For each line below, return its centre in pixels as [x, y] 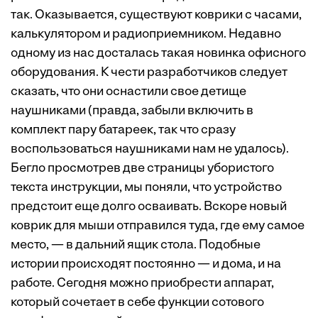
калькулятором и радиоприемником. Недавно [146, 34]
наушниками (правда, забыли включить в [132, 111]
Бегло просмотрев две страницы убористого [142, 169]
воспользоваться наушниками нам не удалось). [150, 149]
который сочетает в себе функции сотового [137, 303]
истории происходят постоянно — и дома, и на [146, 264]
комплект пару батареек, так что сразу [123, 130]
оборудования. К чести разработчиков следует [149, 73]
